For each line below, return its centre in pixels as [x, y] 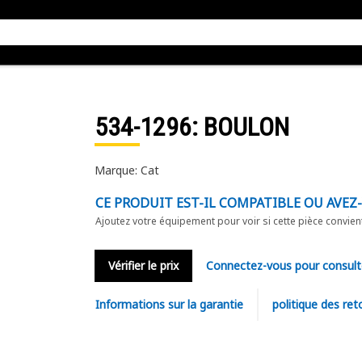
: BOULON [240, 127]
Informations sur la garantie [169, 304]
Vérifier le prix [143, 265]
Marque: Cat [126, 170]
